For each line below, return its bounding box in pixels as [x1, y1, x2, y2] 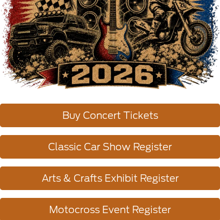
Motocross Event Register [49, 204, 171, 216]
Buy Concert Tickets [62, 110, 158, 121]
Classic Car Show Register [48, 141, 172, 153]
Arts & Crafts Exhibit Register [41, 172, 179, 184]
